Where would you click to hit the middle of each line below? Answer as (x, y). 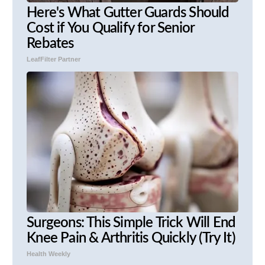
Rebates (50, 43)
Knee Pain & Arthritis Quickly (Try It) (131, 238)
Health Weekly (49, 253)
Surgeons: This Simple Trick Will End (131, 223)
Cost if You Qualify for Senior (111, 28)
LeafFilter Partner (54, 59)
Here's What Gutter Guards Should (128, 13)
